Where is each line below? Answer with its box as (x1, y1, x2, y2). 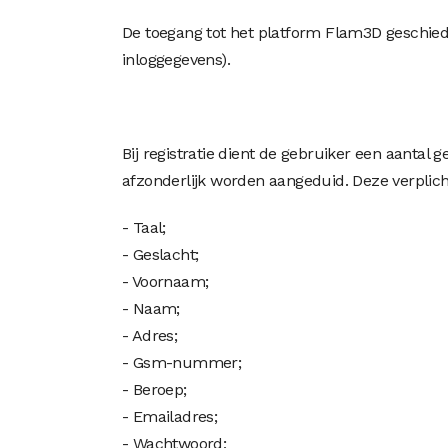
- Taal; (122, 218, 166, 237)
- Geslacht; (122, 245, 199, 264)
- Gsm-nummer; (122, 353, 242, 372)
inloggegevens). (122, 50, 231, 69)
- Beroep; (122, 380, 187, 399)
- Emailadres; (122, 407, 218, 426)
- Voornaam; (122, 272, 209, 291)
